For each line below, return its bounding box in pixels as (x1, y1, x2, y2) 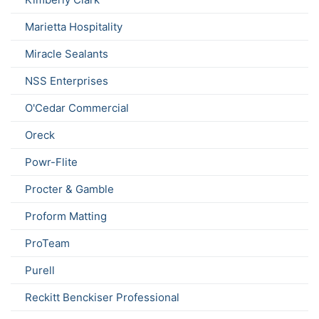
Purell (25, 263, 55, 278)
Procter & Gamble (25, 182, 114, 197)
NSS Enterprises (25, 74, 108, 88)
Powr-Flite (25, 155, 78, 169)
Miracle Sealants (25, 47, 108, 61)
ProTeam (25, 236, 70, 251)
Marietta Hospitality (25, 20, 122, 34)
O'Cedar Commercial (25, 101, 129, 115)
